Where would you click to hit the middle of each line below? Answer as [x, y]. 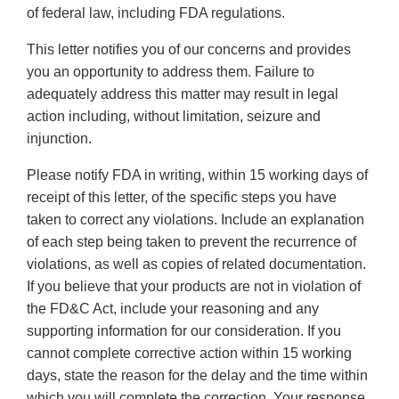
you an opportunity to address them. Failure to [171, 72]
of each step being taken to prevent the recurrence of [191, 242]
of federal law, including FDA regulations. [156, 13]
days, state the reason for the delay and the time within [197, 376]
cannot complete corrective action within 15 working [189, 354]
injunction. [59, 139]
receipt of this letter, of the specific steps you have [182, 198]
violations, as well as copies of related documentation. [196, 265]
